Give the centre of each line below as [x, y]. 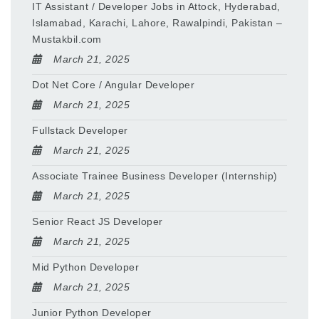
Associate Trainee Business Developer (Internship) [155, 176]
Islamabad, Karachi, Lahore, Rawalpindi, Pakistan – [157, 23]
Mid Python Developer [85, 267]
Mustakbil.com [67, 40]
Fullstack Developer [80, 131]
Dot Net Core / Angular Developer [113, 85]
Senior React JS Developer [98, 222]
